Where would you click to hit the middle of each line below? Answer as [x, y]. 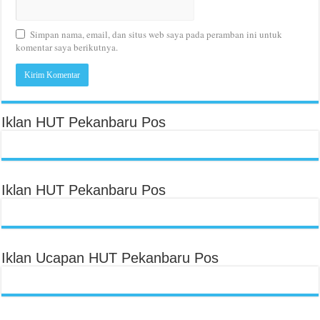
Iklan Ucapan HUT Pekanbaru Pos [110, 257]
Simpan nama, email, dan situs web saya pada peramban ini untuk [156, 34]
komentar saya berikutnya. [67, 47]
